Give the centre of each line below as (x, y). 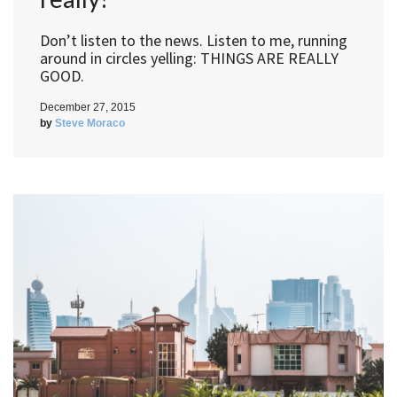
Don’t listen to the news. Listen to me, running (194, 40)
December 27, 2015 (88, 107)
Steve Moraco (90, 123)
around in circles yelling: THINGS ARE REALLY (189, 58)
